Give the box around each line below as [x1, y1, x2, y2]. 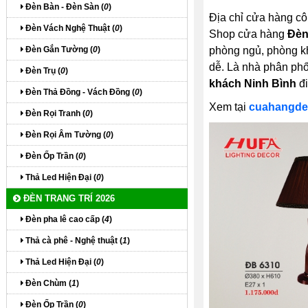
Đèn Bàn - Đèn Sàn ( [23, 2, 104, 12]
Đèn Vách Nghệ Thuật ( [23, 23, 115, 33]
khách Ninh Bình [208, 78, 296, 89]
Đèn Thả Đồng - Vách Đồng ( [23, 87, 135, 97]
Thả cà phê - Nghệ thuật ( [23, 236, 122, 245]
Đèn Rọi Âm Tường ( [23, 130, 106, 140]
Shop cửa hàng [208, 28, 287, 40]
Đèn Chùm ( [23, 278, 71, 288]
